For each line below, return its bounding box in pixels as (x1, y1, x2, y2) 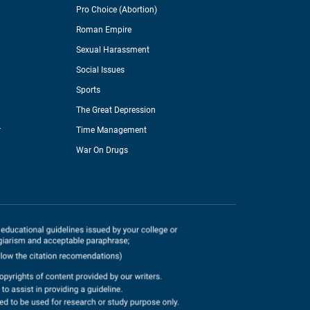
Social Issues (75, 65, 125, 75)
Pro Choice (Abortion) (75, 5, 157, 15)
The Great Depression (75, 105, 156, 116)
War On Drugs (75, 145, 128, 156)
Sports (75, 85, 100, 95)
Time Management (75, 125, 147, 136)
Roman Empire (75, 25, 131, 35)
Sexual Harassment (75, 45, 149, 55)
